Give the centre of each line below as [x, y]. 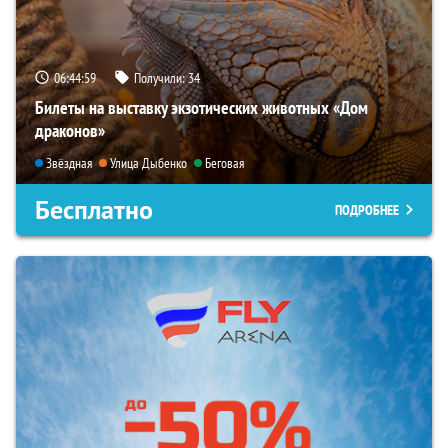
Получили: [161, 78]
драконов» [70, 131]
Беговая [224, 162]
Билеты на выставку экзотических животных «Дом [201, 108]
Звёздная [69, 162]
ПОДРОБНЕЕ [367, 209]
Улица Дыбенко [148, 162]
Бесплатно [94, 209]
